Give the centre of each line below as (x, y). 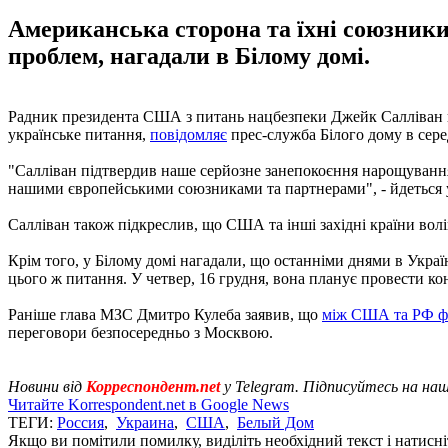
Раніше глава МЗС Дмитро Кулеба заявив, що (165, 314)
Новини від (47, 386)
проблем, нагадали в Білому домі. (189, 55)
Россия (80, 422)
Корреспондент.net (153, 386)
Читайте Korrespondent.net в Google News (148, 404)
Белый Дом (275, 422)
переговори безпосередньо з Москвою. (140, 332)
